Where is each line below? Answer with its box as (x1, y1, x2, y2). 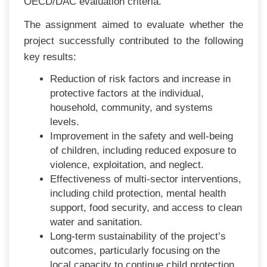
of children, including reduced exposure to (50, 144, 237, 156)
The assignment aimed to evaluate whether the (24, 18, 243, 30)
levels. (50, 116, 80, 128)
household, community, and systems (50, 101, 213, 113)
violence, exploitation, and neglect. (50, 159, 204, 170)
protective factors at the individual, (50, 87, 204, 99)
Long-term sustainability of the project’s (50, 230, 226, 242)
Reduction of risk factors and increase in (50, 73, 231, 85)
